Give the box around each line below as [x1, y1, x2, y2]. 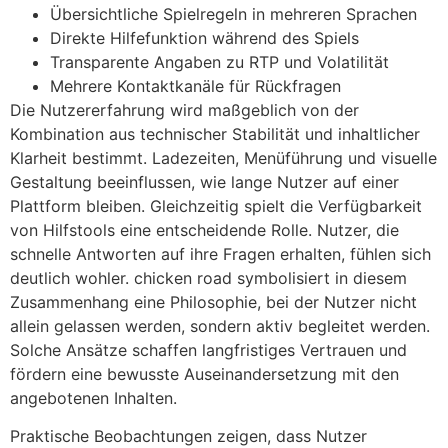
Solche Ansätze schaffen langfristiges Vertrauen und [10, 339, 407, 360]
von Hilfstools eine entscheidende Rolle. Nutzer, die [10, 219, 399, 240]
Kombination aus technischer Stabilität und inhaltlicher [10, 123, 420, 144]
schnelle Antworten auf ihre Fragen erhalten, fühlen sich [10, 243, 431, 264]
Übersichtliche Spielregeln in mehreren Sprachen [50, 3, 417, 24]
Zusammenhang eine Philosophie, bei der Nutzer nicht [10, 291, 417, 312]
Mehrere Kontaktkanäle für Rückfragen [50, 75, 341, 96]
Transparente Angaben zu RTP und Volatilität [50, 51, 389, 72]
